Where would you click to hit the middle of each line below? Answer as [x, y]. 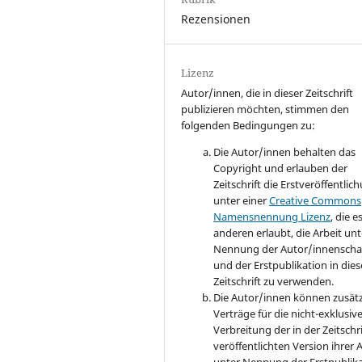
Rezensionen [216, 19]
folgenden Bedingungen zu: [248, 125]
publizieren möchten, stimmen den [265, 109]
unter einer [242, 200]
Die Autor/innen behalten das [285, 152]
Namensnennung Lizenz [272, 216]
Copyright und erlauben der [281, 168]
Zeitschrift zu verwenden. [274, 281]
